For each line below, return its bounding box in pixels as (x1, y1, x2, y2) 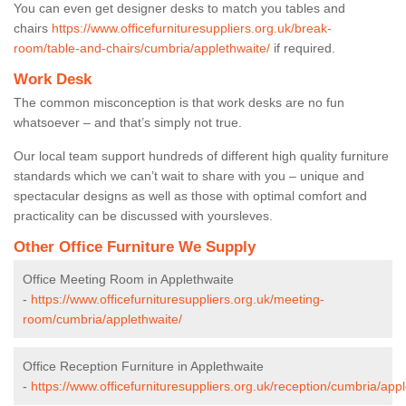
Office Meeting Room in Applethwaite (23, 271, 234, 286)
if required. (270, 40, 335, 55)
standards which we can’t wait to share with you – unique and (14, 168, 364, 183)
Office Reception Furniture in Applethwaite (23, 358, 264, 373)
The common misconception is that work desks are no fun (14, 94, 344, 110)
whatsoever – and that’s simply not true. (14, 114, 246, 130)
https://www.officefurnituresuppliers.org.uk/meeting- (31, 291, 324, 306)
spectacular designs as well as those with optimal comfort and (14, 188, 367, 203)
